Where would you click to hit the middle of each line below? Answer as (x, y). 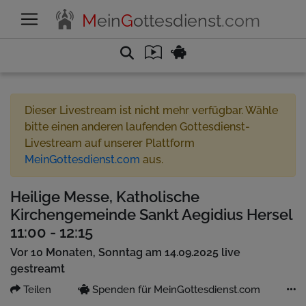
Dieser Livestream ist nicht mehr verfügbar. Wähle (151, 110)
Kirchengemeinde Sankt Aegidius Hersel (151, 214)
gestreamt (38, 269)
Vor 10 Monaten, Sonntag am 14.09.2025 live (125, 252)
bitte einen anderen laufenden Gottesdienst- (137, 127)
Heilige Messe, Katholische (105, 197)
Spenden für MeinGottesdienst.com (175, 289)
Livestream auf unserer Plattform (110, 143)
